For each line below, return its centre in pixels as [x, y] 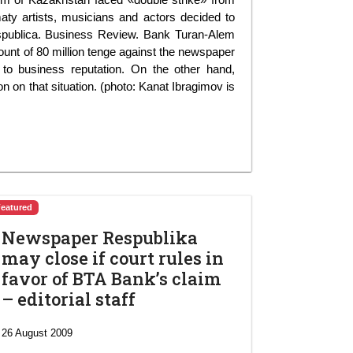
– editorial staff [69, 299]
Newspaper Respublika [100, 237]
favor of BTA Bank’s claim [111, 278]
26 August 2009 [37, 333]
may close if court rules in [113, 258]
